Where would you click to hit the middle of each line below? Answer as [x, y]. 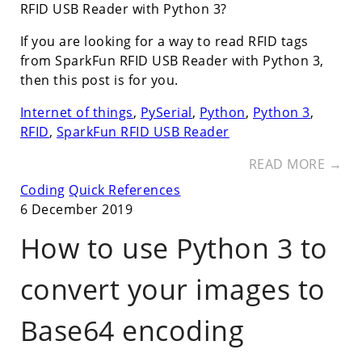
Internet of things [76, 112]
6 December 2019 [76, 209]
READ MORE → [295, 164]
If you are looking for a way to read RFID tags [164, 41]
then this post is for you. [99, 80]
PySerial [166, 112]
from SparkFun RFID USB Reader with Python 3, [172, 60]
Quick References [125, 189]
